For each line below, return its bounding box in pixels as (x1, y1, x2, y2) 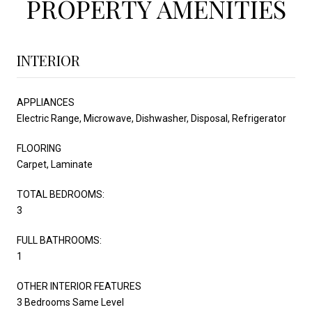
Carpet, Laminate (17, 158, 93, 170)
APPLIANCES (17, 96, 75, 108)
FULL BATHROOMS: (17, 234, 102, 246)
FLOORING (17, 142, 61, 154)
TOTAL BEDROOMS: (17, 188, 104, 200)
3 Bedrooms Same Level (17, 296, 124, 308)
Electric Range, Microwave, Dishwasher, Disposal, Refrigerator (17, 112, 286, 124)
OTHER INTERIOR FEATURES (17, 280, 141, 292)
